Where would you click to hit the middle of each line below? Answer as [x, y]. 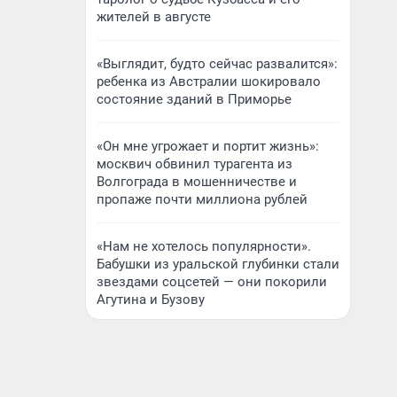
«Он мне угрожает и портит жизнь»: [208, 146]
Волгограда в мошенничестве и [197, 182]
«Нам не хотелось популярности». [204, 246]
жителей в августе [154, 17]
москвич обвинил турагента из [195, 164]
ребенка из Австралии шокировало [209, 82]
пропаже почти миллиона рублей [202, 199]
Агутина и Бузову [151, 300]
